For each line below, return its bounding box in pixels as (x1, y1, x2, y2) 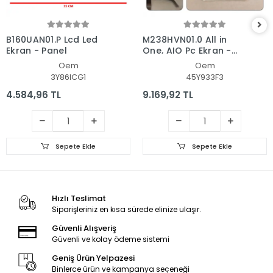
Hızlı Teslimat (51, 192, 106, 204)
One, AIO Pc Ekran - (143, 44, 232, 57)
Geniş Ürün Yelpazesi (51, 252, 135, 264)
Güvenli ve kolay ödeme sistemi (51, 233, 169, 244)
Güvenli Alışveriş (51, 222, 116, 234)
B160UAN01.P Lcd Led (6, 33, 98, 46)
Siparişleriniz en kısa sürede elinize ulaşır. (51, 204, 201, 214)
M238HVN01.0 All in (143, 33, 227, 46)
